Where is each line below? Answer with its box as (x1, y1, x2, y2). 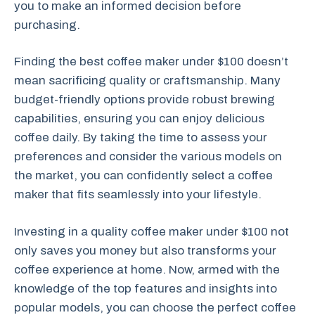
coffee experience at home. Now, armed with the (14, 262, 280, 276)
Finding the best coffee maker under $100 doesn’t (14, 55, 288, 68)
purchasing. (14, 18, 80, 32)
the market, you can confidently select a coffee (14, 169, 273, 182)
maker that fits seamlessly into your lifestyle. (14, 188, 262, 201)
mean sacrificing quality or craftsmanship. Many (14, 74, 281, 87)
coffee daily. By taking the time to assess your (14, 131, 267, 144)
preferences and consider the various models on (14, 150, 282, 163)
